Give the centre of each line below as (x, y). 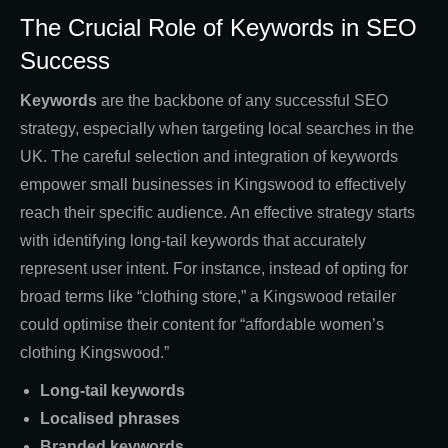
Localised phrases (110, 418)
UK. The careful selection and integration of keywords (209, 156)
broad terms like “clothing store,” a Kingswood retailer (208, 296)
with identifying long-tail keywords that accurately (193, 240)
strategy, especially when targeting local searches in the (217, 128)
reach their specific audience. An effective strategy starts (217, 212)
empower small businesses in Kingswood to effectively (213, 184)
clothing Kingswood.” (94, 352)
